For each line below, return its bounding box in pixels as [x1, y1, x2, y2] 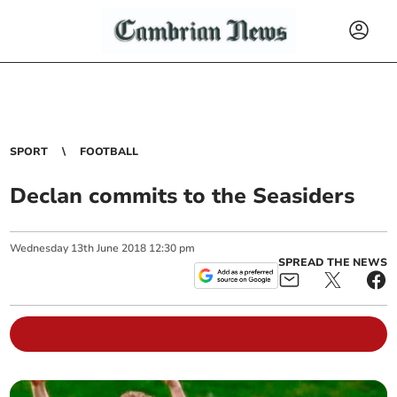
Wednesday [10, 241, 69, 255]
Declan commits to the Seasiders [10, 182, 355, 210]
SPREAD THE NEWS [277, 255, 387, 269]
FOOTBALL [80, 144, 139, 159]
